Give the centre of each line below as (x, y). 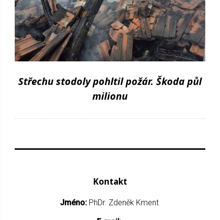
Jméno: (74, 202)
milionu (110, 96)
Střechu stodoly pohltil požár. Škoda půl (110, 81)
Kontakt (110, 181)
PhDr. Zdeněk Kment (124, 202)
